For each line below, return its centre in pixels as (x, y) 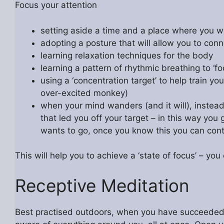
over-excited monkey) (84, 93)
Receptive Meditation (102, 185)
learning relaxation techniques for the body (126, 55)
